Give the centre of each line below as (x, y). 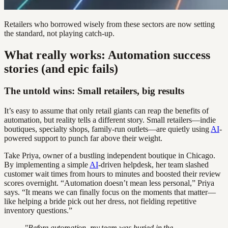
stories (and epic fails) (61, 68)
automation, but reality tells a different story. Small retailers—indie (110, 120)
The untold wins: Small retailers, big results (94, 91)
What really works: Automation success (107, 55)
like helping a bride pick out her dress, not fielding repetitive (100, 202)
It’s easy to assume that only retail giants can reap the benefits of (106, 111)
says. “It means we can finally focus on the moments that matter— (110, 192)
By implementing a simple (47, 165)
